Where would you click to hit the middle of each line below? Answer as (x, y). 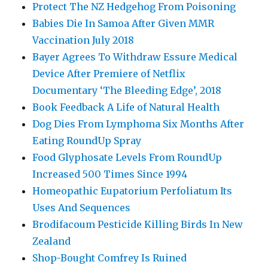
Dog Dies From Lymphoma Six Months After (138, 124)
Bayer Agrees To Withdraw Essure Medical (135, 57)
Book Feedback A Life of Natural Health (126, 107)
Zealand (52, 241)
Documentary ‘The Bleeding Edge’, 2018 (127, 90)
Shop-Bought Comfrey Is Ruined (110, 258)
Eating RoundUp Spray (87, 140)
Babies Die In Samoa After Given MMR (124, 23)
